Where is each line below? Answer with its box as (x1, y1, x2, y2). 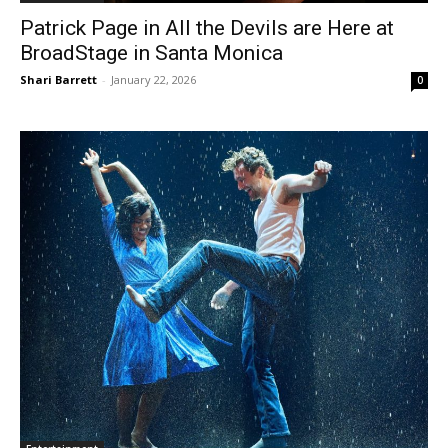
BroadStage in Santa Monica (20, 40, 283, 65)
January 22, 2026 (111, 71, 196, 87)
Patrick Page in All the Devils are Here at (20, 15, 394, 40)
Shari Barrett (20, 71, 97, 87)
